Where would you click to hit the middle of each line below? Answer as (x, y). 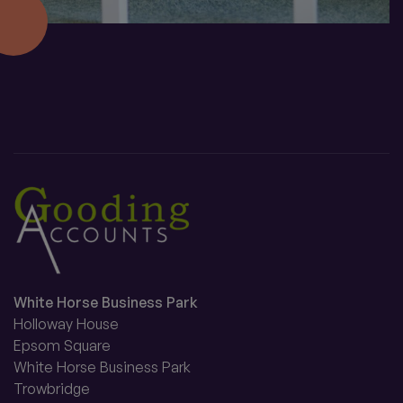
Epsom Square (62, 345)
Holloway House (66, 324)
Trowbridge (52, 389)
